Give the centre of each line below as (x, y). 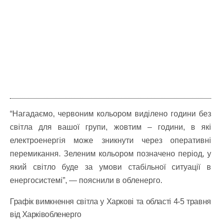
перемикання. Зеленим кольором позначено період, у (110, 153)
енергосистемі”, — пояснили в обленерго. (86, 180)
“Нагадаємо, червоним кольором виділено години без (110, 113)
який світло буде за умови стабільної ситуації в (110, 167)
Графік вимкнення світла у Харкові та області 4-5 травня (110, 201)
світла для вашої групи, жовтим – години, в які (110, 127)
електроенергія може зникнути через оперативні (110, 140)
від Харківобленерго (46, 214)
